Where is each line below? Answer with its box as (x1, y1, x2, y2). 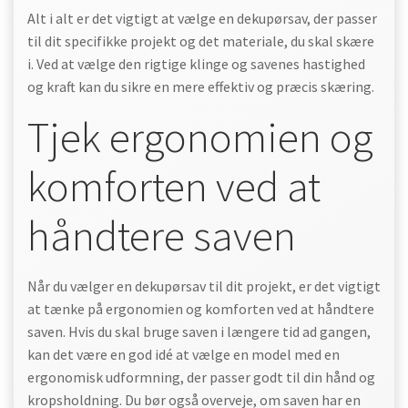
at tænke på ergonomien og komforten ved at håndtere (27, 300, 374, 318)
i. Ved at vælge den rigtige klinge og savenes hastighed (27, 55, 365, 73)
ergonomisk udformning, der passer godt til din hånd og (27, 368, 375, 386)
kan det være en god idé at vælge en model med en (27, 345, 340, 363)
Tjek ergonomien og (27, 110, 373, 164)
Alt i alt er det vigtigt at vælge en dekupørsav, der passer (27, 9, 377, 27)
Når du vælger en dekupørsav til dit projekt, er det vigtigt (27, 277, 381, 295)
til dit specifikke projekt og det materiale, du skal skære (27, 32, 374, 50)
